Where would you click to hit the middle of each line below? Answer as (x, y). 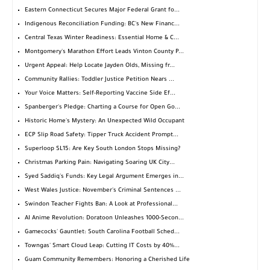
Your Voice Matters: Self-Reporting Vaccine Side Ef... (100, 94)
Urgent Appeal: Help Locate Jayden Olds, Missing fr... (100, 66)
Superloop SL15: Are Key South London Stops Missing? (102, 149)
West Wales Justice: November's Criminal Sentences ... (103, 191)
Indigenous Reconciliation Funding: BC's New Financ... (102, 25)
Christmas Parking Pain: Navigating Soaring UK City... (100, 163)
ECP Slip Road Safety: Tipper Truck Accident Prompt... (102, 136)
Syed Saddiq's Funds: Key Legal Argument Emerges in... (104, 177)
